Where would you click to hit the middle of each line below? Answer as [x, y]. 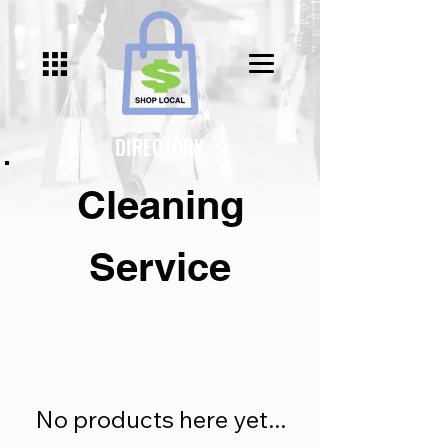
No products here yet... [160, 419]
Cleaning [160, 204]
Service [160, 266]
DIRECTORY [159, 147]
